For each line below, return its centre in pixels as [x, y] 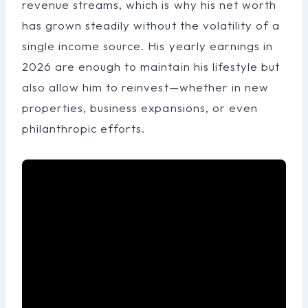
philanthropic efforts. [84, 128]
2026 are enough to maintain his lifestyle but [151, 66]
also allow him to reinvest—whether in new [145, 87]
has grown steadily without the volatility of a [151, 25]
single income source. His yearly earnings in [147, 45]
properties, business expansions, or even [140, 107]
